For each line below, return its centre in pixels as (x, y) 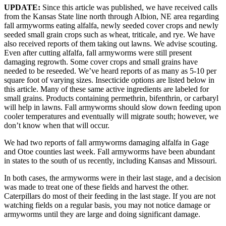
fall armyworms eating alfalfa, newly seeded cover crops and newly (111, 26)
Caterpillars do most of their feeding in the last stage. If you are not (110, 196)
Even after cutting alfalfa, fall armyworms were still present (98, 53)
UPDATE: (23, 8)
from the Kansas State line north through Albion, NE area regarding (111, 17)
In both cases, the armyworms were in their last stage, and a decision (112, 178)
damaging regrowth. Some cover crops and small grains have (101, 62)
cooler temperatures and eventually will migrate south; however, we (111, 117)
